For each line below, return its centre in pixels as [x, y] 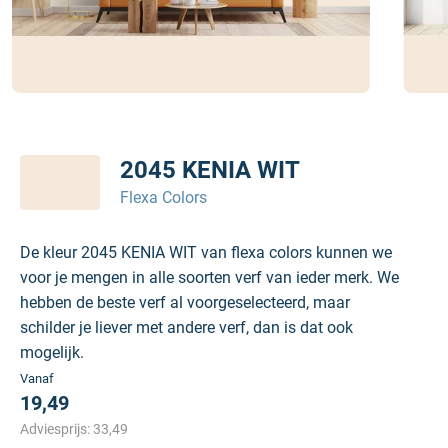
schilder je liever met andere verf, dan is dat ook [186, 327]
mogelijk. [52, 352]
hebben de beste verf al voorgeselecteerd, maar [185, 302]
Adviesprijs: [56, 429]
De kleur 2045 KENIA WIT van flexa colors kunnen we [206, 252]
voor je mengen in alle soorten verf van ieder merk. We [209, 277]
